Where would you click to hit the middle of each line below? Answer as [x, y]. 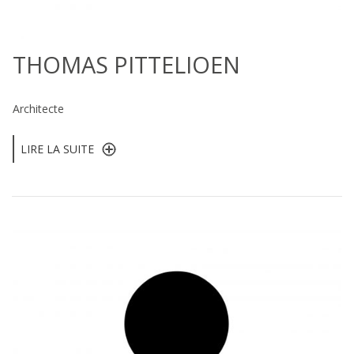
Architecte [38, 108]
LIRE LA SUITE [57, 149]
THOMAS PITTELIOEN [126, 65]
